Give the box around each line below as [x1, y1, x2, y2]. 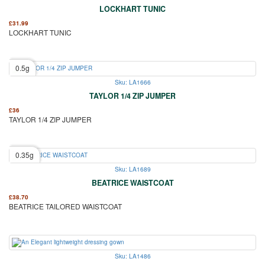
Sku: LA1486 [114, 251, 151, 260]
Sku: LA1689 [114, 164, 151, 173]
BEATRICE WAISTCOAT [91, 177, 174, 188]
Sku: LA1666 [114, 77, 151, 86]
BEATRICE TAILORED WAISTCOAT [9, 201, 122, 211]
